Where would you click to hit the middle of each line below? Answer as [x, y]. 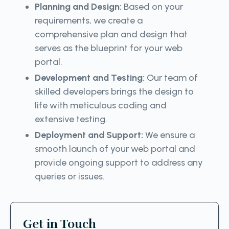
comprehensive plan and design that [111, 34]
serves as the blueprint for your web [109, 48]
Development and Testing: [91, 77]
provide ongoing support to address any [119, 162]
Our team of [172, 77]
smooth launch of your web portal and [115, 148]
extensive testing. [72, 119]
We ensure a [170, 135]
